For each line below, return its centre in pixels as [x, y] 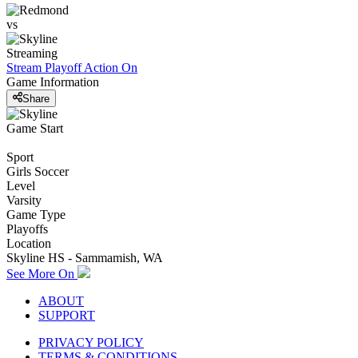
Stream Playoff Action [62, 68]
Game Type [36, 214]
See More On [42, 273]
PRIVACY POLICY [91, 342]
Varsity [24, 200]
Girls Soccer [38, 171]
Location [29, 243]
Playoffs [27, 229]
